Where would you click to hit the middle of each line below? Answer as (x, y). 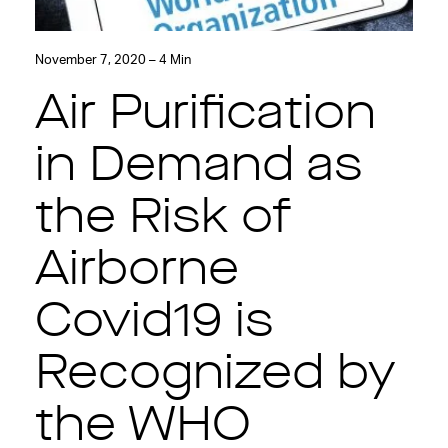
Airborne (136, 271)
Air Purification (205, 115)
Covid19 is (154, 323)
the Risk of (162, 219)
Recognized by (215, 375)
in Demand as (198, 167)
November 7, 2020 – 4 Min (112, 60)
